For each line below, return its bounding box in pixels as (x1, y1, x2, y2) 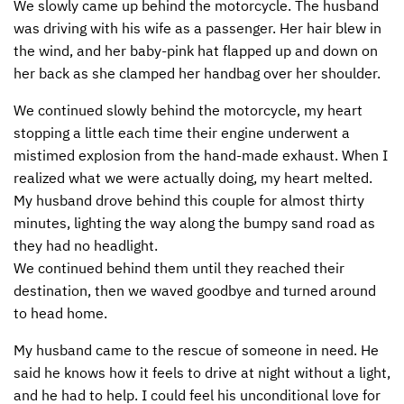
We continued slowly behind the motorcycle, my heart (14, 101, 363, 120)
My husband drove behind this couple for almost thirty (14, 191, 364, 210)
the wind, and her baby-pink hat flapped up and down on (14, 41, 378, 60)
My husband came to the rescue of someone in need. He (14, 341, 379, 360)
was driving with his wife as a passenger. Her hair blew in (14, 19, 381, 38)
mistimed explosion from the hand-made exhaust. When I (14, 146, 388, 165)
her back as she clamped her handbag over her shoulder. (14, 64, 381, 83)
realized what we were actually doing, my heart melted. (14, 169, 372, 188)
